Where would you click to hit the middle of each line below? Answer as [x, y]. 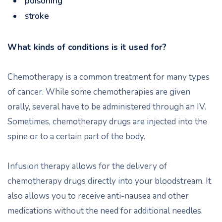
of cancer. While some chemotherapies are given [99, 92]
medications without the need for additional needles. [105, 211]
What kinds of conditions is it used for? [87, 47]
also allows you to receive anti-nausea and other [98, 196]
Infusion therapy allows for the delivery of [87, 166]
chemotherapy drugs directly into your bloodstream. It [109, 181]
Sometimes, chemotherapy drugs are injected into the [107, 122]
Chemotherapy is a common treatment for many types [109, 77]
